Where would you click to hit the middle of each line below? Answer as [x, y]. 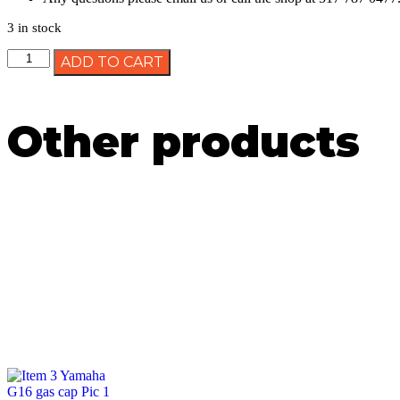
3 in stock [34, 27]
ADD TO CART [112, 62]
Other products [183, 142]
